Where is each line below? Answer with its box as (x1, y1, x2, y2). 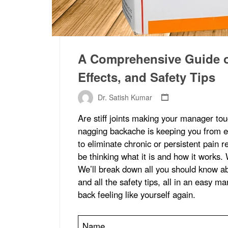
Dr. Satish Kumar (98, 92, 152, 102)
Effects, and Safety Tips (78, 68, 219, 85)
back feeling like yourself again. (78, 188, 198, 201)
